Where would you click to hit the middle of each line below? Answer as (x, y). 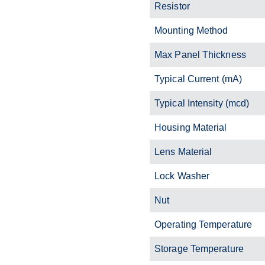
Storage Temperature (199, 248)
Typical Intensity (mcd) (202, 103)
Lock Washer (182, 176)
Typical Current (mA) (198, 79)
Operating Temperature (203, 224)
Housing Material (191, 127)
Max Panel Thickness (200, 54)
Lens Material (183, 151)
